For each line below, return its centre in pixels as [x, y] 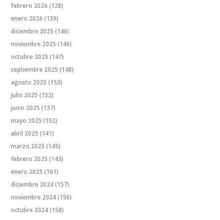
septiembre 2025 [35, 70]
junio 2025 [26, 108]
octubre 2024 [30, 210]
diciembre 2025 [32, 31]
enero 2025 [27, 172]
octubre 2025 [30, 57]
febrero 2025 [29, 159]
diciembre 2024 [32, 185]
